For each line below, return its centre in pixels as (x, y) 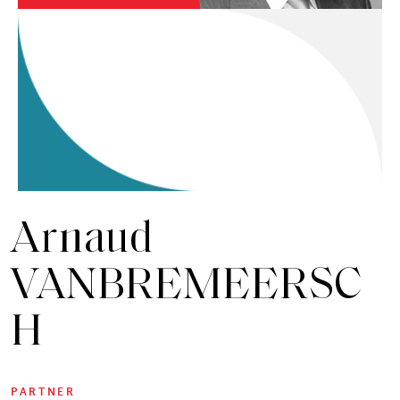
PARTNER (43, 392)
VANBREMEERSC (187, 287)
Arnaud (83, 241)
